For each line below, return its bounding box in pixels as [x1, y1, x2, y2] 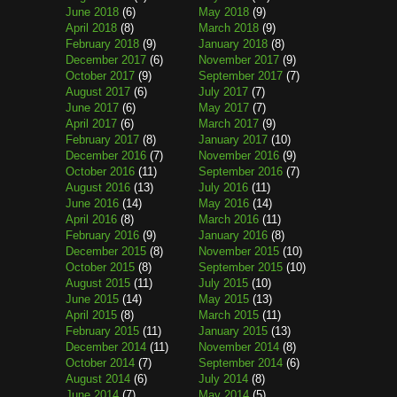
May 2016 [198, 197, 249, 210]
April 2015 [66, 308, 117, 322]
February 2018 [66, 37, 139, 51]
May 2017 [198, 101, 249, 114]
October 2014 [66, 356, 135, 370]
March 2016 [198, 213, 259, 226]
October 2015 [66, 261, 135, 274]
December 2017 [66, 53, 146, 66]
